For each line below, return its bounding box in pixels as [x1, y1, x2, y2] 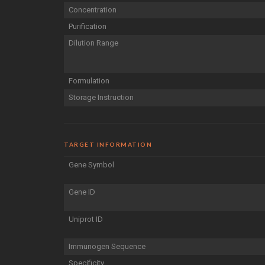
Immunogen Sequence [69, 241, 146, 251]
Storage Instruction [69, 92, 134, 102]
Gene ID [69, 187, 95, 196]
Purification [69, 21, 106, 31]
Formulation [69, 76, 109, 85]
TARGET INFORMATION [64, 140, 152, 148]
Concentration [69, 5, 117, 14]
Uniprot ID [69, 214, 103, 224]
